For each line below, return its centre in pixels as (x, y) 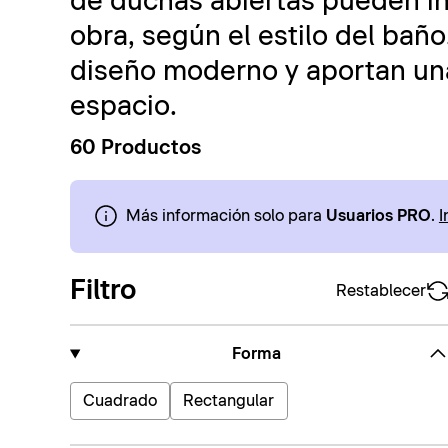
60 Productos (135, 147)
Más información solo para (225, 216)
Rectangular (229, 401)
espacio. (123, 106)
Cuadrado (120, 401)
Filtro (102, 291)
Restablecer (380, 290)
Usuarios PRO (378, 216)
